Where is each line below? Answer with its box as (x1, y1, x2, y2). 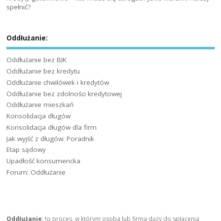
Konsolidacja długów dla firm (6, 122, 97, 132)
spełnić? (6, 2, 31, 11)
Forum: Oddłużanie (6, 167, 66, 177)
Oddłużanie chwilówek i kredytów (6, 77, 110, 87)
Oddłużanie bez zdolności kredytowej (6, 89, 122, 98)
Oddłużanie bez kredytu (6, 67, 80, 76)
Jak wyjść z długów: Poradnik (6, 134, 95, 143)
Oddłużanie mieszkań (6, 100, 74, 110)
